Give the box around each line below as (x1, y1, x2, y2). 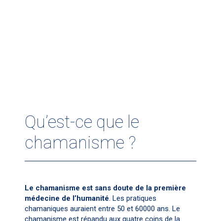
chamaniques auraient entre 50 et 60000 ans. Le (25, 204, 180, 213)
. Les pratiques (109, 194, 156, 203)
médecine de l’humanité (25, 194, 109, 203)
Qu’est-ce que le (25, 112, 139, 132)
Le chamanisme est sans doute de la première (25, 184, 186, 192)
